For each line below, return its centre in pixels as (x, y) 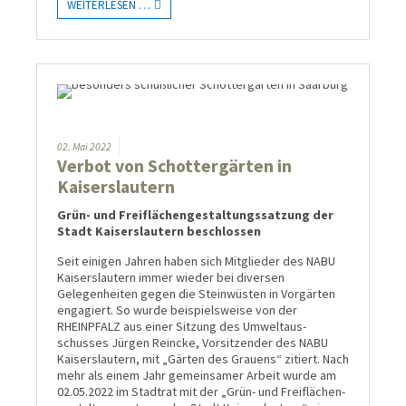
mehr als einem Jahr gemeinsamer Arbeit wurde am (197, 375)
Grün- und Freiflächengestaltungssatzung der (195, 214)
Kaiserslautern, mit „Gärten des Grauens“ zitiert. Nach (203, 358)
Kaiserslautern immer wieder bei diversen (171, 277)
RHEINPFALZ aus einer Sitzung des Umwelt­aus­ (182, 326)
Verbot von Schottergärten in (174, 165)
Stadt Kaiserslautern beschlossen (159, 231)
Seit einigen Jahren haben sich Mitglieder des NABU (196, 261)
